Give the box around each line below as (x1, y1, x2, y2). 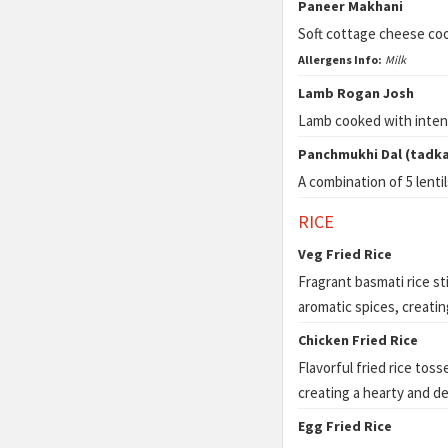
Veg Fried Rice (298, 245, 392, 263)
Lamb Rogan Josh (298, 84, 414, 102)
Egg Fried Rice (298, 417, 392, 435)
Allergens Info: (298, 52, 382, 67)
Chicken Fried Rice (298, 331, 418, 349)
